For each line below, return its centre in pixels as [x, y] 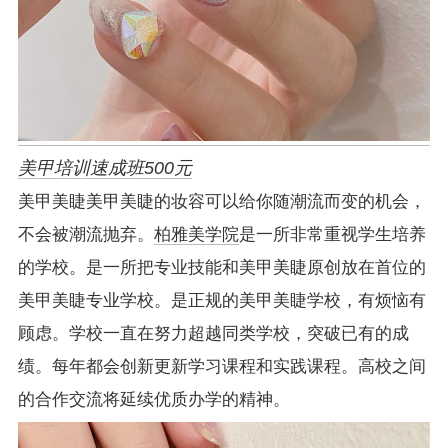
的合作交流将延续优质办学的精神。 [153, 399]
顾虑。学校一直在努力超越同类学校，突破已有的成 [213, 333]
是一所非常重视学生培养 [332, 234]
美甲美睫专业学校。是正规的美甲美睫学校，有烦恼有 [221, 300]
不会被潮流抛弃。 [85, 234]
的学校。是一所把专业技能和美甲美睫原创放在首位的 [221, 267]
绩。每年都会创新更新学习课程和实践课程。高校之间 [221, 366]
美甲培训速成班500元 [104, 167]
